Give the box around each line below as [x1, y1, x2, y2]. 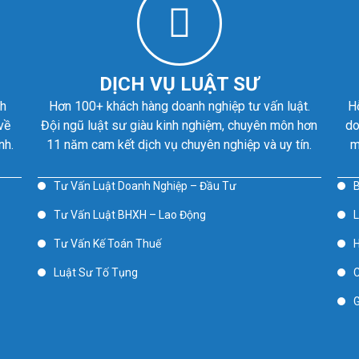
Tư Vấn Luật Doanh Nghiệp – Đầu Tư [54, 179, 237, 192]
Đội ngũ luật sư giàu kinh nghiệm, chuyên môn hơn [41, 118, 318, 133]
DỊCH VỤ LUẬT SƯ [99, 73, 260, 95]
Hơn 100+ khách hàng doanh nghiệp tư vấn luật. [48, 99, 310, 114]
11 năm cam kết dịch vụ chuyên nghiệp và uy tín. [46, 137, 313, 152]
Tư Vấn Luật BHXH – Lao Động [54, 208, 207, 221]
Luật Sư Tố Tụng [54, 266, 139, 279]
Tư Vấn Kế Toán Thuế [54, 237, 162, 250]
